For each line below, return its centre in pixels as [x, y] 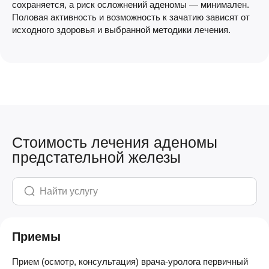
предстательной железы [96, 157]
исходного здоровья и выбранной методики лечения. [121, 30]
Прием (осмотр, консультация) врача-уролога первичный [130, 261]
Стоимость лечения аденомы [115, 142]
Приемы [36, 237]
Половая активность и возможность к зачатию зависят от [131, 17]
